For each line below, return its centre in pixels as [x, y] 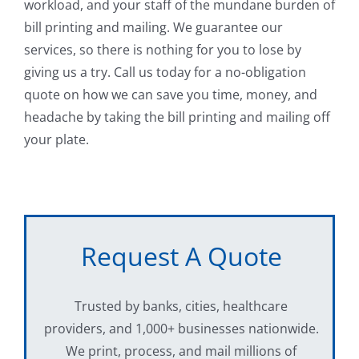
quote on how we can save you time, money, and [170, 95]
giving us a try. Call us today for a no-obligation [165, 73]
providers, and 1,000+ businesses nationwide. [181, 329]
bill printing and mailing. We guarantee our [153, 28]
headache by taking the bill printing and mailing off [177, 117]
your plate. [56, 140]
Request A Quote [181, 256]
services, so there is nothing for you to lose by [162, 50]
